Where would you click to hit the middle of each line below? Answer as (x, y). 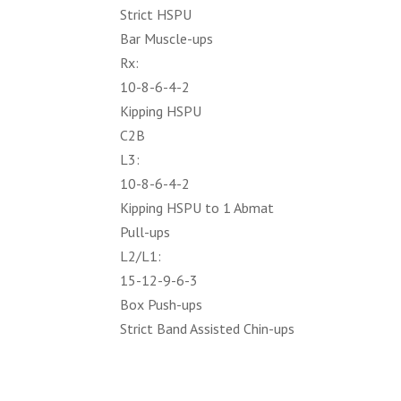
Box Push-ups (162, 304)
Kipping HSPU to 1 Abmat (197, 208)
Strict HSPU (156, 14)
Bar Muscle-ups (167, 38)
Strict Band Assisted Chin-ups (208, 328)
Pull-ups (145, 232)
